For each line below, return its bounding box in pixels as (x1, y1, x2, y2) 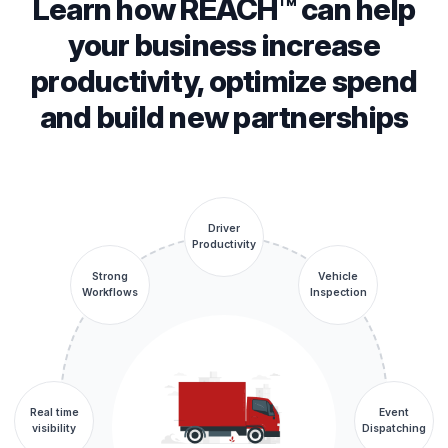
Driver (208, 221, 240, 235)
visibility (32, 421, 76, 435)
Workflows (82, 285, 138, 299)
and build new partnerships (39, 98, 409, 135)
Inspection (309, 285, 367, 299)
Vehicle (318, 269, 358, 283)
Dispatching (362, 421, 426, 435)
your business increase (68, 26, 380, 63)
